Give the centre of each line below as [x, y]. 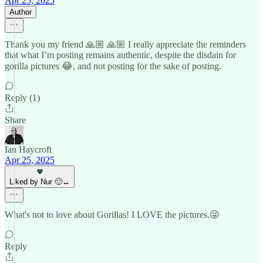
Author [21, 12]
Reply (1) [22, 98]
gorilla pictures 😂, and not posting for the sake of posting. [113, 66]
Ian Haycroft [28, 149]
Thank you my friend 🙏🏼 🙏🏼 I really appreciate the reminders [125, 44]
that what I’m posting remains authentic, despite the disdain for [120, 55]
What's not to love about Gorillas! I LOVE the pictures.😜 [112, 215]
